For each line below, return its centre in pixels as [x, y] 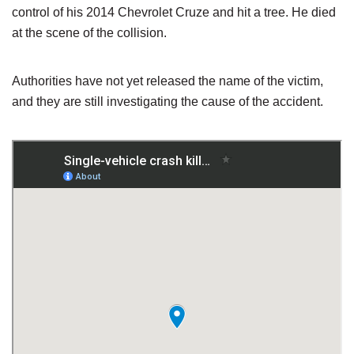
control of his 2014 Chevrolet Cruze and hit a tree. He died [174, 12]
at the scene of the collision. [89, 33]
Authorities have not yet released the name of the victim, [168, 81]
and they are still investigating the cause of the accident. [168, 102]
